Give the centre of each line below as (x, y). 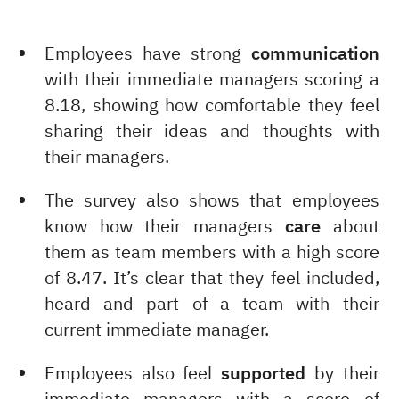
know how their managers (164, 227)
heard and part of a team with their (212, 305)
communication (315, 54)
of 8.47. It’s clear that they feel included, (212, 279)
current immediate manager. (156, 330)
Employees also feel (133, 373)
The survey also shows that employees (212, 201)
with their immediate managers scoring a (212, 80)
